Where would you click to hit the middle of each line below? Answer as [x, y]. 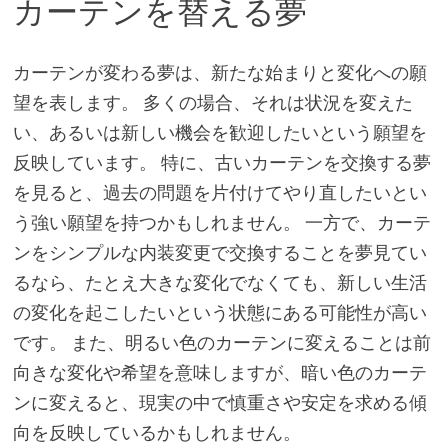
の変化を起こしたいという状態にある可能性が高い [219, 312]
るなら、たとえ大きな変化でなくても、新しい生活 [219, 282]
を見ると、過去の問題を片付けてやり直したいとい [219, 192]
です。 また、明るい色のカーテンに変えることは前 [221, 342]
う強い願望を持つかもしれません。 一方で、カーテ [221, 222]
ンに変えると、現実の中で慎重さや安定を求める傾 [219, 402]
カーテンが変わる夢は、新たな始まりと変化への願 [219, 72]
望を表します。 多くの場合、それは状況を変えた [212, 102]
